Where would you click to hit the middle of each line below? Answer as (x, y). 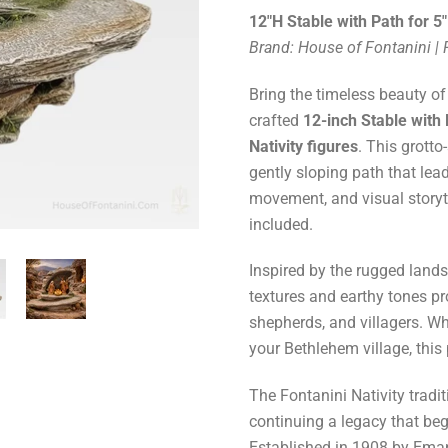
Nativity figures (304, 146)
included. (281, 224)
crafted (276, 120)
